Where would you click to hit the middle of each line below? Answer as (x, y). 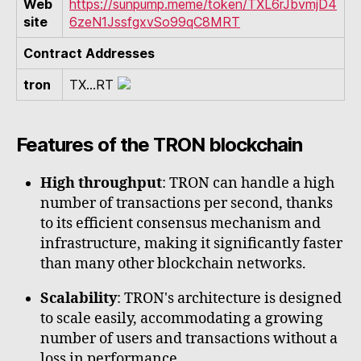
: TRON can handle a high (248, 184)
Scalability (79, 299)
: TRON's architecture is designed (229, 299)
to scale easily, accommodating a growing (182, 319)
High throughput (101, 184)
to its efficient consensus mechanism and (180, 224)
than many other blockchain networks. (173, 264)
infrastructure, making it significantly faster (191, 244)
